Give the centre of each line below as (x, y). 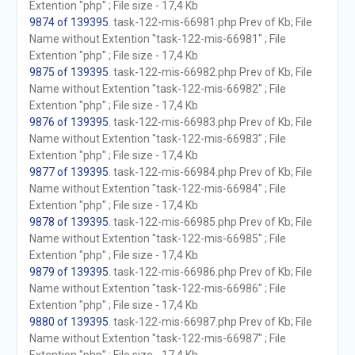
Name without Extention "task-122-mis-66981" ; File (157, 39)
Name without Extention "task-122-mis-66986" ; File (157, 288)
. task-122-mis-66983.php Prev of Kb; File (210, 122)
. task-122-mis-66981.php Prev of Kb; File (210, 22)
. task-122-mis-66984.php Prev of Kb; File (210, 172)
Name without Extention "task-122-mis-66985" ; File (157, 239)
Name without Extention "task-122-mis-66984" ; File (157, 189)
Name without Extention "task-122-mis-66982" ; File (157, 89)
